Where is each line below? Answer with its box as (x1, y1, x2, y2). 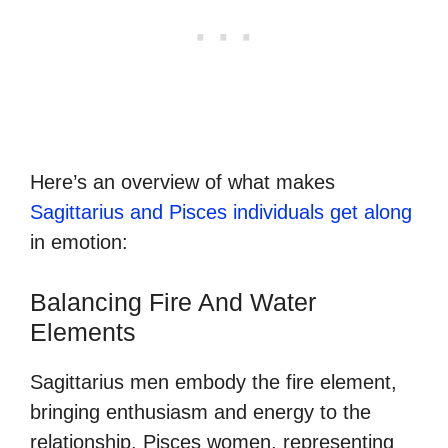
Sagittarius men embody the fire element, (30, 370, 397, 393)
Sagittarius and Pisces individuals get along (30, 200, 412, 223)
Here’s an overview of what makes (30, 170, 335, 193)
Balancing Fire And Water (30, 287, 316, 316)
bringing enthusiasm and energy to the (30, 400, 371, 423)
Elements (30, 317, 136, 346)
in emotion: (30, 230, 128, 253)
